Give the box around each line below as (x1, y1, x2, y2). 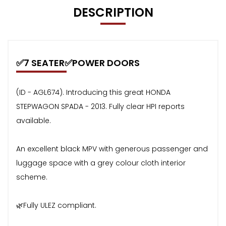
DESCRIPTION (73, 4, 153, 21)
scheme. (16, 172, 47, 182)
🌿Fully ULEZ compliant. (16, 200, 96, 210)
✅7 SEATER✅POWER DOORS (16, 56, 140, 69)
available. (16, 116, 51, 126)
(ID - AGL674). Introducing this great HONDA (16, 87, 171, 97)
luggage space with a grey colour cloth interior (16, 158, 186, 168)
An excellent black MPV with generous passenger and (16, 144, 208, 154)
